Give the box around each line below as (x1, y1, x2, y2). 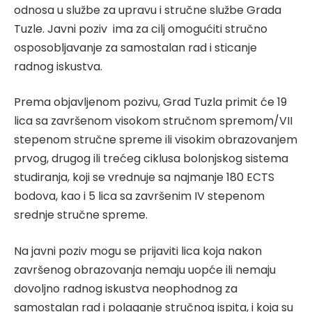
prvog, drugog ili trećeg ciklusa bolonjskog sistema (14, 150, 288, 167)
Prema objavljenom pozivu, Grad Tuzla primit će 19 (14, 94, 287, 111)
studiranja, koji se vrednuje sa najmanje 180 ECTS (14, 169, 274, 186)
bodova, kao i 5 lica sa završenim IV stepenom (14, 188, 265, 205)
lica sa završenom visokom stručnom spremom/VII (14, 113, 292, 130)
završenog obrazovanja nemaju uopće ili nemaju (14, 261, 276, 278)
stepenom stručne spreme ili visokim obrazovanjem (14, 132, 297, 148)
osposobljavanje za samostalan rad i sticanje (14, 39, 257, 56)
